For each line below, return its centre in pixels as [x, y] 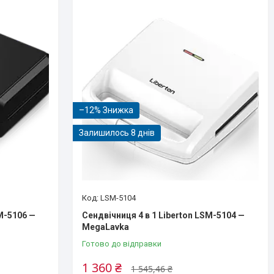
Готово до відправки [122, 243]
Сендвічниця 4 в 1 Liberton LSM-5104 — [164, 215]
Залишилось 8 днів [117, 133]
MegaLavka [106, 227]
